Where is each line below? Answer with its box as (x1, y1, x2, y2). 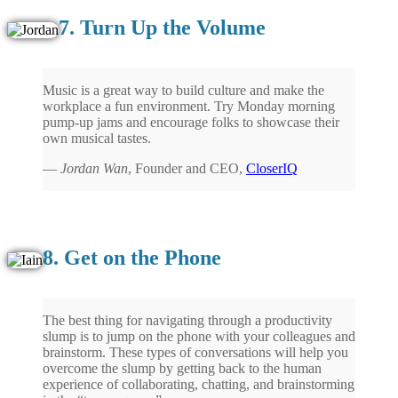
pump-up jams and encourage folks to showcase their (43, 114, 339, 130)
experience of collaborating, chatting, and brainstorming (43, 376, 354, 392)
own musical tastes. (43, 130, 151, 146)
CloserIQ (246, 160, 298, 176)
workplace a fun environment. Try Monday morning (43, 98, 335, 114)
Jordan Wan (60, 160, 128, 176)
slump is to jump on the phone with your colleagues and (43, 328, 355, 344)
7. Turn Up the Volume (59, 15, 266, 39)
